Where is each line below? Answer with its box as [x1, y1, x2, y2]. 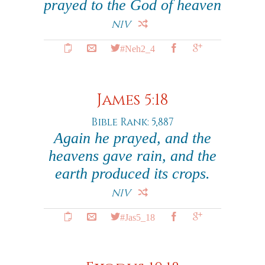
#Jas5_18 [119, 212, 155, 221]
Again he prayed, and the [54, 130, 211, 147]
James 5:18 [96, 90, 169, 111]
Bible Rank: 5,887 [91, 115, 174, 129]
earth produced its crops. [55, 165, 210, 182]
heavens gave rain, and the [49, 147, 216, 164]
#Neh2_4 [119, 43, 155, 53]
